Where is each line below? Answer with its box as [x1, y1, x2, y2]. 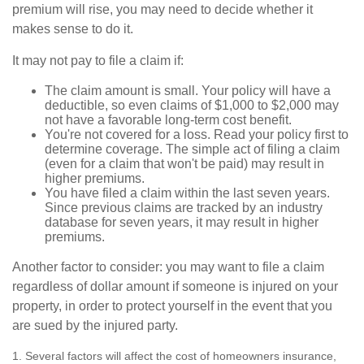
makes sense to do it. [12, 22, 133, 37]
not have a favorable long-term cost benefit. [45, 113, 292, 128]
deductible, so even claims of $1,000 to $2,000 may [45, 98, 339, 113]
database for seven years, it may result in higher [45, 215, 318, 230]
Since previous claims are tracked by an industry [45, 201, 323, 215]
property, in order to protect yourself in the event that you [12, 299, 332, 314]
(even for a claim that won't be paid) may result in [45, 157, 324, 171]
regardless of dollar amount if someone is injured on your [12, 279, 338, 294]
